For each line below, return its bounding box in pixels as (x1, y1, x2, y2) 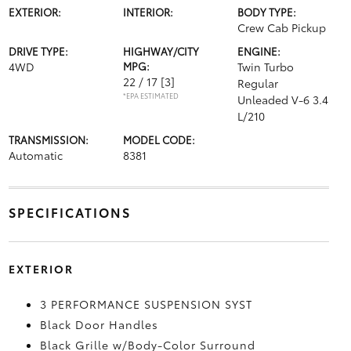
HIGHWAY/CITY (122, 43, 199, 58)
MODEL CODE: (122, 132, 195, 147)
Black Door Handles (39, 316, 158, 332)
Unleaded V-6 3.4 (237, 91, 329, 107)
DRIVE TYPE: (8, 43, 68, 58)
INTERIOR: (122, 4, 173, 19)
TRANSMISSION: (8, 132, 89, 147)
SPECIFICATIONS (8, 202, 131, 221)
